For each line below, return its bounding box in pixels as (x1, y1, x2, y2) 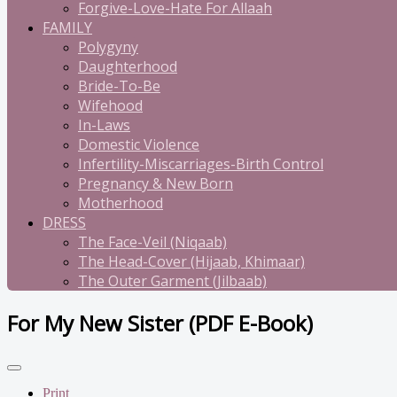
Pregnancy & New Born (78, 174, 233, 193)
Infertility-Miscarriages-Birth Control (78, 154, 323, 174)
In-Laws (78, 115, 130, 135)
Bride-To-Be (78, 76, 160, 96)
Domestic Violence (78, 135, 199, 154)
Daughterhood (78, 57, 177, 76)
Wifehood (78, 96, 143, 115)
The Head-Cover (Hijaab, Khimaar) (78, 252, 305, 271)
